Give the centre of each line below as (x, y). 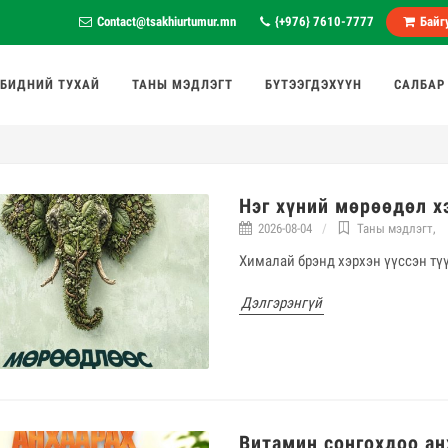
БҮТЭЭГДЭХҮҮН (313, 84)
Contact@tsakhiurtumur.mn (166, 21)
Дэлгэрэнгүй (281, 303)
